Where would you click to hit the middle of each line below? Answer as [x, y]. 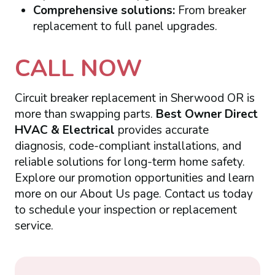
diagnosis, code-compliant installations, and [128, 146]
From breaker [210, 10]
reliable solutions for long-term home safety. [130, 162]
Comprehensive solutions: [104, 10]
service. [34, 226]
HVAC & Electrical [66, 130]
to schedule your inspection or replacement [126, 210]
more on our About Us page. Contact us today [134, 194]
